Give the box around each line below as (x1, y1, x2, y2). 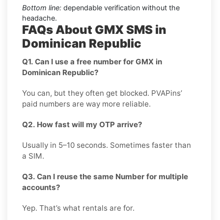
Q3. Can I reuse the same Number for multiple (22, 171, 188, 181)
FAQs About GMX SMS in (22, 22, 166, 37)
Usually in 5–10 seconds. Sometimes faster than (22, 140, 191, 150)
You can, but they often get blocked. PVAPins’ (22, 88, 182, 98)
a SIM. (22, 151, 44, 161)
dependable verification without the (61, 3, 180, 12)
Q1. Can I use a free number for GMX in (22, 56, 162, 66)
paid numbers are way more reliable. (22, 99, 151, 109)
